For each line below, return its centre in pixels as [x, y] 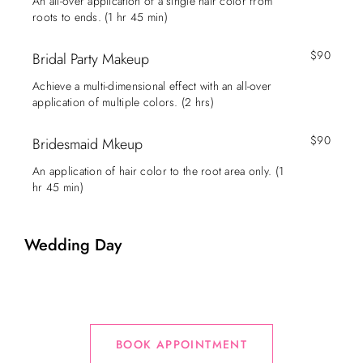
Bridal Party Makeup [91, 59]
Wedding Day [73, 245]
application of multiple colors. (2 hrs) [123, 102]
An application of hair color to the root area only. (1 [158, 171]
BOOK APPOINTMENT [181, 344]
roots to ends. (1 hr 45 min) [100, 17]
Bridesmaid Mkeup [88, 144]
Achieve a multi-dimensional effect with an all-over [152, 86]
